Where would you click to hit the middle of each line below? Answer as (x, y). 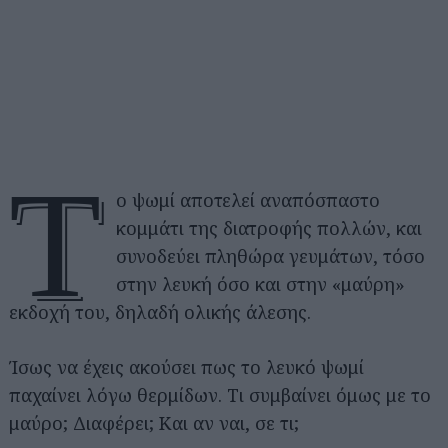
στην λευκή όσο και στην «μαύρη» (261, 284)
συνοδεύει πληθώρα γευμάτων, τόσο (271, 256)
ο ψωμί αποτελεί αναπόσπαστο (248, 200)
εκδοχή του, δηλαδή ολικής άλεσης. (160, 312)
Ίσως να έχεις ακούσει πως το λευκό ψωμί (186, 367)
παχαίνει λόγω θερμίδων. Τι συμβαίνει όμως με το (220, 395)
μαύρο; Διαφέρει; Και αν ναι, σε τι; (154, 423)
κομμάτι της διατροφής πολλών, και (269, 228)
